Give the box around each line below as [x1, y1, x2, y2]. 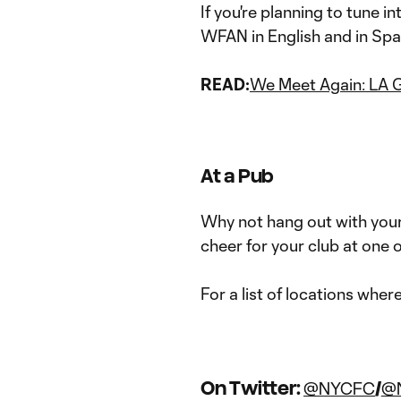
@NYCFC [303, 379, 375, 398]
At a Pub [200, 166, 274, 186]
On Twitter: [200, 378, 303, 398]
